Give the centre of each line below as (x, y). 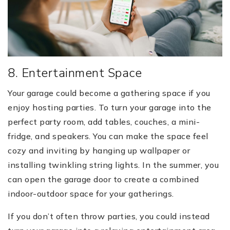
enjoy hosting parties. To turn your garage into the (110, 107)
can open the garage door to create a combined (103, 179)
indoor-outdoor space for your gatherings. (91, 193)
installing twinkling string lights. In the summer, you (113, 165)
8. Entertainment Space (75, 73)
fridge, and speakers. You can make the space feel (108, 136)
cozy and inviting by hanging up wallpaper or (99, 150)
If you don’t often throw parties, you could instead (109, 216)
